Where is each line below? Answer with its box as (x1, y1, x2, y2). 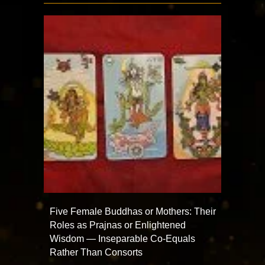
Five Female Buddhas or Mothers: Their (50, 206, 216, 216)
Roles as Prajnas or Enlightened (50, 220, 186, 230)
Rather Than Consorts (50, 247, 143, 257)
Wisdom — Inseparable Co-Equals (50, 234, 195, 244)
